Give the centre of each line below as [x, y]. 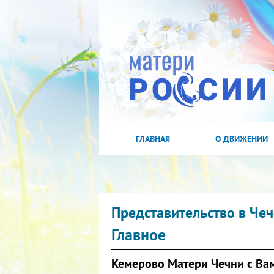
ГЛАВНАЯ [153, 139]
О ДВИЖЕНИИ [242, 139]
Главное [139, 235]
